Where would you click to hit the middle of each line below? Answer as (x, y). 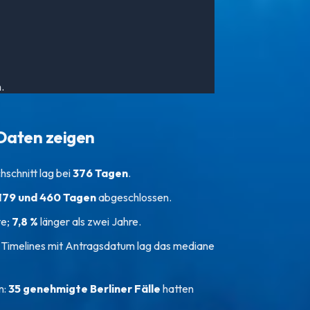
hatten (178, 289)
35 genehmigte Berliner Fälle (84, 289)
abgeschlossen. (134, 198)
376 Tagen (100, 173)
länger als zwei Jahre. (90, 222)
